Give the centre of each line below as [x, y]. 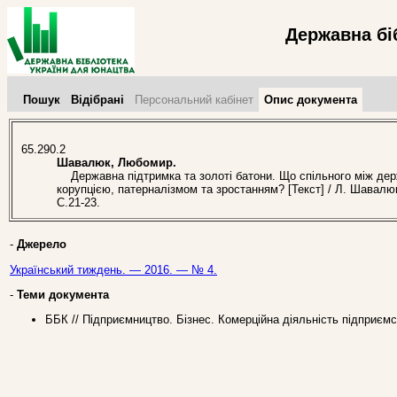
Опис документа [311, 100]
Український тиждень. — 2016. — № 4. [113, 269]
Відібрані [97, 100]
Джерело [42, 245]
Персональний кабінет [194, 100]
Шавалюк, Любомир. [117, 163]
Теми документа [63, 294]
